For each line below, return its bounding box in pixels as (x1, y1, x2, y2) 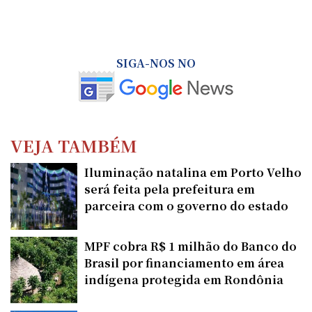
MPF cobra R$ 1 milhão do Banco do (84, 237, 297, 254)
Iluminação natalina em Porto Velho (84, 164, 302, 180)
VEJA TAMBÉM (10, 132, 137, 157)
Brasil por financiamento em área (84, 254, 284, 271)
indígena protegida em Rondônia (84, 271, 283, 288)
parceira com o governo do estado (84, 197, 288, 214)
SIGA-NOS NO (116, 54, 196, 71)
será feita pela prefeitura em (84, 180, 255, 197)
